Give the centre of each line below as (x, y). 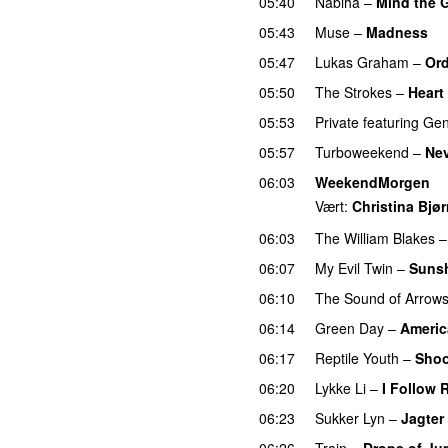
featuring (391, 121)
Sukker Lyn (350, 417)
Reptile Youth (357, 357)
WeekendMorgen (372, 181)
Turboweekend (362, 151)
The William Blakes (375, 237)
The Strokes (353, 91)
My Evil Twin (354, 267)
